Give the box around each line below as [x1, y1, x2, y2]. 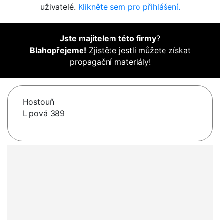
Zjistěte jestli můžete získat [86, 45, 191, 55]
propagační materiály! [69, 57, 151, 67]
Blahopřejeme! [29, 45, 86, 55]
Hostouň [23, 97, 54, 107]
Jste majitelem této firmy [60, 33, 156, 44]
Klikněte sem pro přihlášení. [78, 2, 180, 12]
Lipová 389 [23, 109, 65, 119]
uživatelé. [40, 2, 78, 12]
